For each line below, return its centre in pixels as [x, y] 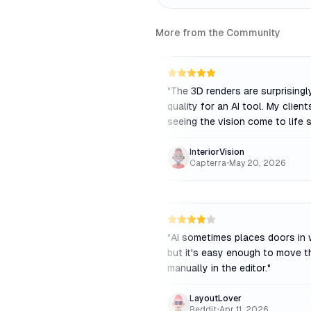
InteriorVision [217, 152]
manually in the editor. [217, 268]
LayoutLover [216, 299]
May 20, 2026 [258, 163]
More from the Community [218, 33]
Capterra [208, 163]
